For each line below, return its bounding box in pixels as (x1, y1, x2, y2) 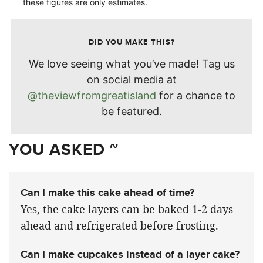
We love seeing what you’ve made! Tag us (28, 58, 235, 70)
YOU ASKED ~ (9, 137, 119, 162)
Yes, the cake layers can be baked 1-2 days (21, 202, 233, 217)
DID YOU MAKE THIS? (88, 36, 175, 48)
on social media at (86, 73, 177, 86)
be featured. (101, 105, 162, 118)
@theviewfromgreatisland (28, 89, 156, 102)
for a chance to (156, 89, 235, 102)
